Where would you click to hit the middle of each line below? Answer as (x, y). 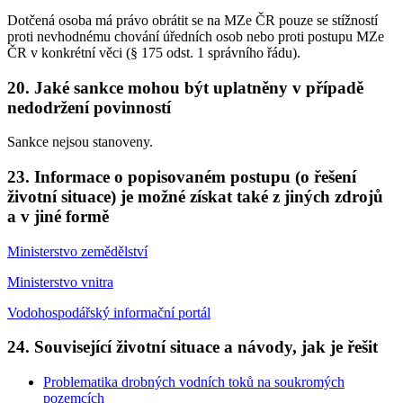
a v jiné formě (58, 217)
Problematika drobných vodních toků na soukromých (194, 382)
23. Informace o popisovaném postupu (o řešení (182, 177)
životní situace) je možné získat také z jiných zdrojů (195, 197)
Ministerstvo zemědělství (77, 251)
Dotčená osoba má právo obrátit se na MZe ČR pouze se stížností (193, 20)
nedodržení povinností (89, 107)
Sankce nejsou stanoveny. (80, 142)
